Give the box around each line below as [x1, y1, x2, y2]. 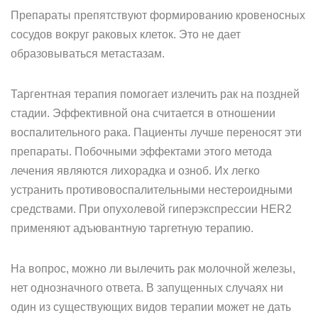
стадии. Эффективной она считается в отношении [11, 107, 275, 119]
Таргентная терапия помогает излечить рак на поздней [11, 88, 300, 100]
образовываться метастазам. [11, 48, 165, 60]
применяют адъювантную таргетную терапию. [11, 222, 253, 234]
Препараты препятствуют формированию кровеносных [11, 9, 305, 21]
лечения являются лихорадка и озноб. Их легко [11, 165, 260, 177]
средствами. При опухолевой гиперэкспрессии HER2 [11, 203, 292, 215]
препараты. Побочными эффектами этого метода [11, 146, 272, 158]
